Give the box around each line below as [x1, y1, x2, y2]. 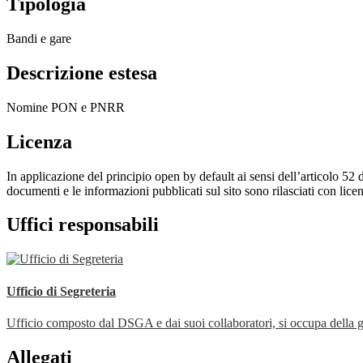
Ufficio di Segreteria [6, 284, 116, 298]
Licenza [6, 130, 72, 152]
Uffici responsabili [6, 214, 159, 236]
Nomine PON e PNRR [6, 100, 125, 114]
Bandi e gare [6, 31, 71, 45]
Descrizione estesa [6, 62, 157, 83]
